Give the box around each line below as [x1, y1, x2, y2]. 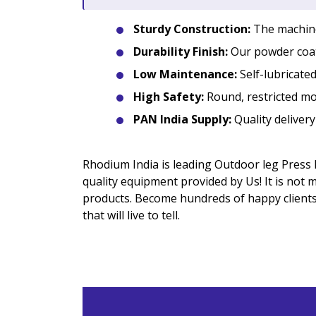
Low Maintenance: [133, 66, 237, 83]
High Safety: [133, 89, 204, 105]
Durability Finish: [133, 44, 228, 60]
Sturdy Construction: [133, 21, 250, 37]
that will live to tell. [83, 207, 180, 224]
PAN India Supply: [133, 111, 231, 128]
